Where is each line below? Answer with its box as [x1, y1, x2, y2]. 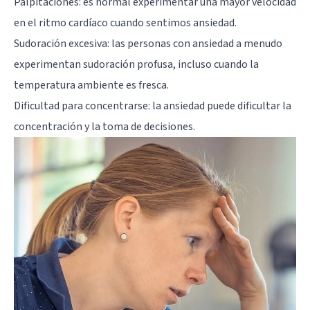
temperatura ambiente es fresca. [14, 77, 169, 93]
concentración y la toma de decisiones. [14, 118, 195, 134]
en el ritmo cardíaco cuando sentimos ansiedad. [14, 15, 237, 30]
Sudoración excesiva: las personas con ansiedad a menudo [14, 35, 282, 51]
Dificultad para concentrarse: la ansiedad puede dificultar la [14, 98, 291, 113]
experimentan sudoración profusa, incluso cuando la [14, 56, 259, 72]
